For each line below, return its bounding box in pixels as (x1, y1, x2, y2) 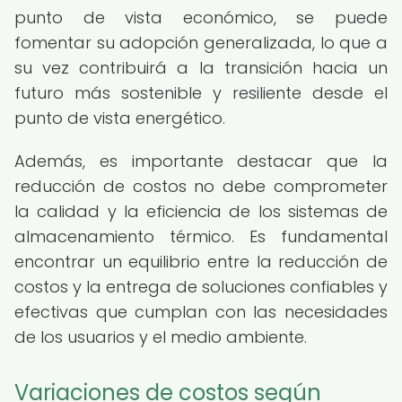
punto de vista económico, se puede (14, 6, 388, 29)
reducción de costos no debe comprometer (14, 175, 388, 197)
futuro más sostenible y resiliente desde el (14, 82, 388, 104)
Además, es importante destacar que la (14, 150, 388, 172)
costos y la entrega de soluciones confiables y (14, 275, 388, 298)
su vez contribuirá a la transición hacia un (14, 57, 388, 79)
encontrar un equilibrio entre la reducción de (14, 250, 388, 273)
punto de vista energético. (14, 107, 225, 129)
